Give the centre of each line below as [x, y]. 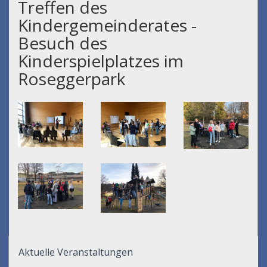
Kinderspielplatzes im [101, 61]
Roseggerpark [72, 79]
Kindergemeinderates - [107, 25]
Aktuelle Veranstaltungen [76, 252]
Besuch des [63, 43]
